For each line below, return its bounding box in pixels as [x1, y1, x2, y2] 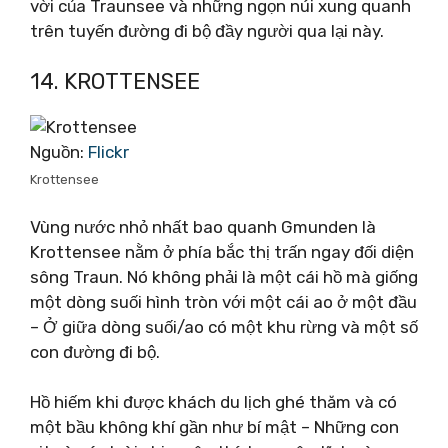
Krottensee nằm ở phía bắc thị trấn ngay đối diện [30, 241, 414, 262]
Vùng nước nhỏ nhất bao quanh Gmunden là [30, 216, 376, 237]
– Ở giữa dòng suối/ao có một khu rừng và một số [30, 316, 418, 337]
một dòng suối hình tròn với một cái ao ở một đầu [30, 291, 417, 312]
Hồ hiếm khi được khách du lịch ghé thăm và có [30, 392, 397, 412]
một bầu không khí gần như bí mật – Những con [30, 417, 399, 437]
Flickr [88, 142, 129, 162]
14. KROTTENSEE [30, 68, 200, 95]
